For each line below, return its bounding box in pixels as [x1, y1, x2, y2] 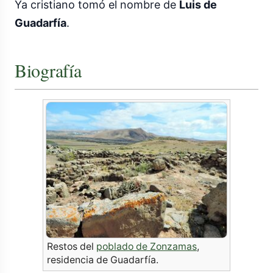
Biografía [15, 58, 82, 83]
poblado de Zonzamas [96, 240, 197, 252]
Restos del [47, 240, 96, 252]
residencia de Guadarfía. [47, 253, 158, 266]
